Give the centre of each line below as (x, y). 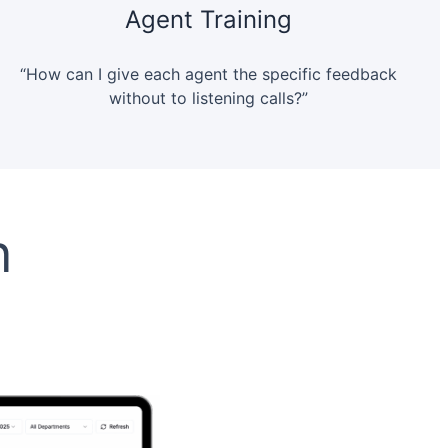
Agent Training (208, 20)
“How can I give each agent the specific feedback (208, 74)
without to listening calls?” (208, 98)
